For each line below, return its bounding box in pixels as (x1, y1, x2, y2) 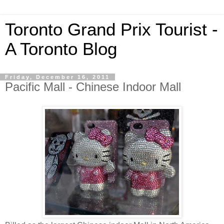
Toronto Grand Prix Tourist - (5, 20, 218, 39)
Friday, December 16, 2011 (5, 74, 110, 80)
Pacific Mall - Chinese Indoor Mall (5, 80, 181, 93)
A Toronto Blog (5, 39, 117, 58)
